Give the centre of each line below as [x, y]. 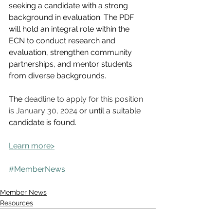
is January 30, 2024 [43, 111]
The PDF [120, 17]
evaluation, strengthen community [71, 52]
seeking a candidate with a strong [69, 6]
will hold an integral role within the [70, 29]
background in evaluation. [56, 17]
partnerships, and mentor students [72, 64]
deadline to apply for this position [85, 99]
